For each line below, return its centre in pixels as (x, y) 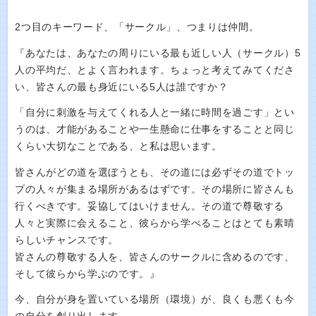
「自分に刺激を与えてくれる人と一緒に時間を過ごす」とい (155, 113)
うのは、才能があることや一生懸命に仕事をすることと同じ (155, 129)
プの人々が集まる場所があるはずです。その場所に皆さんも (155, 189)
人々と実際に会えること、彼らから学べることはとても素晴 (155, 223)
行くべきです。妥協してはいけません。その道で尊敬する (150, 206)
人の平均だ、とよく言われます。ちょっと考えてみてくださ (155, 70)
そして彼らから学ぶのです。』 (87, 274)
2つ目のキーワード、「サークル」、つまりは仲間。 (137, 27)
